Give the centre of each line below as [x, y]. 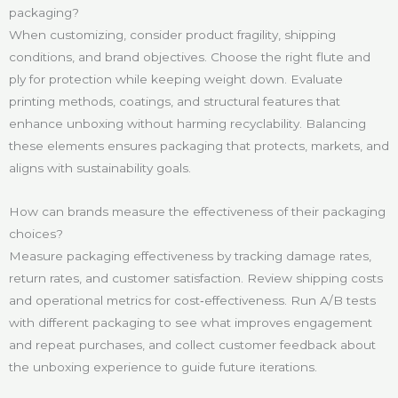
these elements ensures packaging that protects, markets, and [199, 145]
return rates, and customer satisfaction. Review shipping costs [196, 278]
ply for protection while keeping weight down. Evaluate [176, 79]
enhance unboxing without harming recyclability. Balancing [187, 123]
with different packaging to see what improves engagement [191, 322]
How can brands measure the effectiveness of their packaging [197, 211]
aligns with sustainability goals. [100, 167]
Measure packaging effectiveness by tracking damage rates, [190, 255]
